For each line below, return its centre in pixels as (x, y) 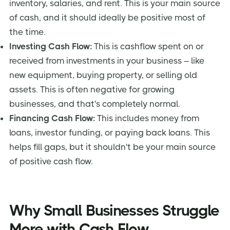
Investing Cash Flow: (51, 46)
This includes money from (147, 118)
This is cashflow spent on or (148, 46)
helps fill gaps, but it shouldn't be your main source (112, 147)
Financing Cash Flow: (52, 118)
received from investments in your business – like (107, 60)
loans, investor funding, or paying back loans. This (110, 132)
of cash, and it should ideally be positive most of (107, 17)
